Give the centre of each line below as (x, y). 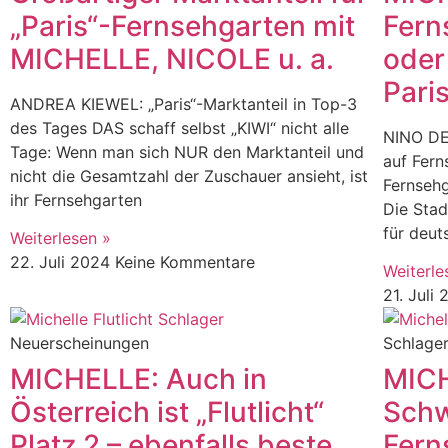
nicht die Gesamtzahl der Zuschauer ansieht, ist (189, 176)
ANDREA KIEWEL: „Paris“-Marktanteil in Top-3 (183, 104)
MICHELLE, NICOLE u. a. (172, 59)
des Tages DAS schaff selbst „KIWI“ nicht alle (179, 128)
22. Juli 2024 (62, 262)
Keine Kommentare (185, 262)
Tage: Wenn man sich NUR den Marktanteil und (187, 152)
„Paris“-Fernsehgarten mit (182, 26)
